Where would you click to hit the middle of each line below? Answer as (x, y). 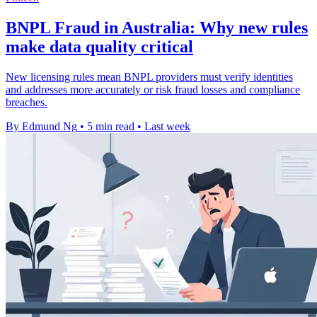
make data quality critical (99, 47)
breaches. (27, 103)
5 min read (111, 127)
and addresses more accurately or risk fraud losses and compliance (153, 90)
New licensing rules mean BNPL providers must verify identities (149, 77)
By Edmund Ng (41, 127)
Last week (167, 127)
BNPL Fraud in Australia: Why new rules (157, 28)
